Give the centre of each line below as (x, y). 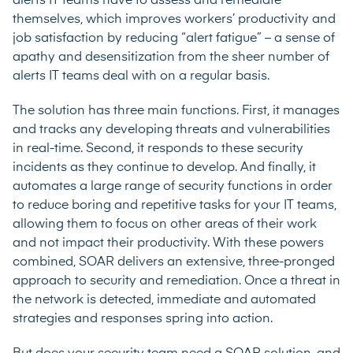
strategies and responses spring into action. (143, 319)
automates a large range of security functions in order (173, 186)
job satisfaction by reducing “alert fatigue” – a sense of (174, 38)
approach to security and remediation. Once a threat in (176, 281)
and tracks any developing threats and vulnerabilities (171, 130)
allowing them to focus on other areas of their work (165, 224)
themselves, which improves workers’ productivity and (174, 19)
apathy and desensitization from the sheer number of (171, 57)
